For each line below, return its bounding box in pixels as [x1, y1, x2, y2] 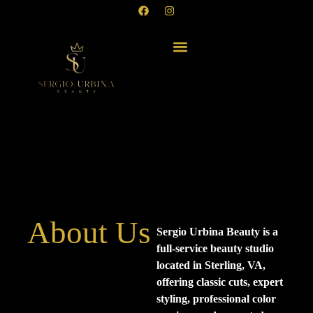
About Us [27, 214, 152, 250]
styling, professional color [156, 293, 276, 305]
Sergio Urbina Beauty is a [156, 226, 278, 238]
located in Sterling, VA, [156, 259, 265, 272]
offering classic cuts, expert [156, 276, 283, 289]
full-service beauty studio [156, 242, 274, 255]
